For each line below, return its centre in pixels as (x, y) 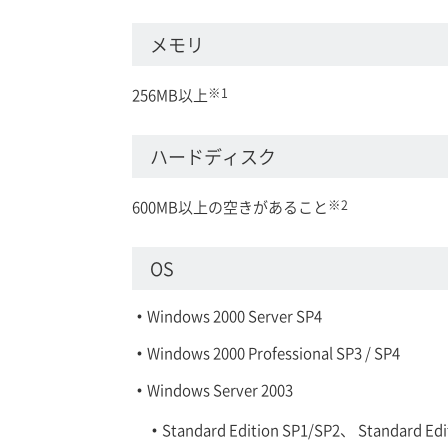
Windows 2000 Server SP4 (234, 315)
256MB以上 (170, 94)
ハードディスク (213, 155)
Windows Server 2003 (220, 389)
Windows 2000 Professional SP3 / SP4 (273, 352)
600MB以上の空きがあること (230, 206)
